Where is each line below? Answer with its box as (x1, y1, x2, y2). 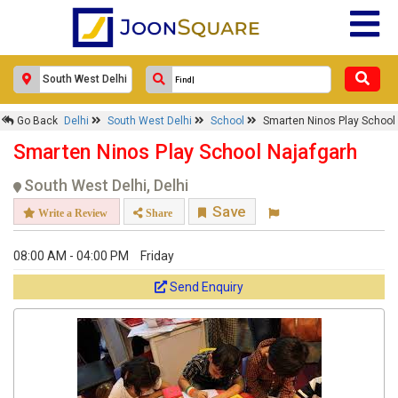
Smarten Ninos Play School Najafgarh (13, 140, 357, 164)
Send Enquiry (170, 280, 243, 294)
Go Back (14, 115, 58, 127)
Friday (140, 249, 174, 263)
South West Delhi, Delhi (24, 176, 188, 195)
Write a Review (36, 207, 107, 219)
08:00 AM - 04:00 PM (13, 249, 129, 263)
